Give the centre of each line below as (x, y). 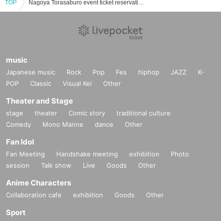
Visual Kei (77, 84)
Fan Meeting (25, 154)
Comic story (87, 113)
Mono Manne (63, 125)
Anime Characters (38, 183)
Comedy (18, 125)
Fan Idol (20, 142)
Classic (41, 84)
